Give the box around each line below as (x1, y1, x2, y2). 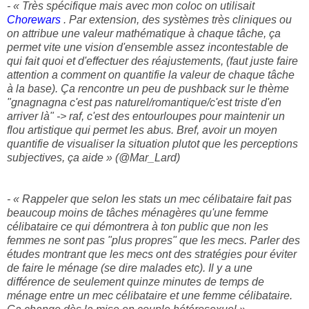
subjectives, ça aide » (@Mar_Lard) (7, 152, 180, 164)
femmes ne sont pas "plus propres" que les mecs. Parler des (7, 235, 300, 247)
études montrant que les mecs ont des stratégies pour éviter (7, 248, 297, 261)
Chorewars (7, 14, 61, 26)
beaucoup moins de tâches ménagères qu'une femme (7, 207, 268, 219)
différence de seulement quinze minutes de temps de (7, 276, 264, 288)
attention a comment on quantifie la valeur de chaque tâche (7, 69, 295, 81)
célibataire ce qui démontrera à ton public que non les (7, 221, 268, 233)
